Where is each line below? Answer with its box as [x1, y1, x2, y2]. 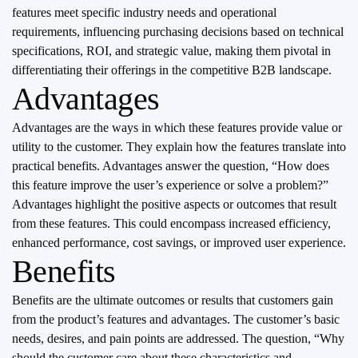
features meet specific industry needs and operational [12, 6, 276, 19]
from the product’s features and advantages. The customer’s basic [12, 312, 340, 326]
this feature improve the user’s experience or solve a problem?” [12, 178, 328, 192]
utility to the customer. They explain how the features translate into [12, 140, 346, 153]
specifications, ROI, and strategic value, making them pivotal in [12, 44, 331, 58]
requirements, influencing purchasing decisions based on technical [12, 25, 344, 38]
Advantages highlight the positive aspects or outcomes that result [12, 197, 336, 211]
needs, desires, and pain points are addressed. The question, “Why [12, 332, 344, 345]
